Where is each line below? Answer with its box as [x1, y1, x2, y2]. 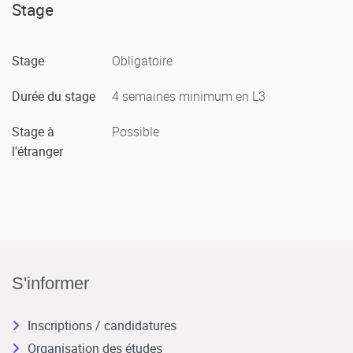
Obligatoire [112, 51, 173, 69]
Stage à [12, 122, 54, 140]
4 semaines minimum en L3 [112, 87, 266, 105]
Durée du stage [12, 87, 95, 105]
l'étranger [12, 142, 63, 160]
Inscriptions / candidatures [28, 316, 176, 334]
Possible [112, 122, 159, 140]
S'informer [12, 273, 89, 293]
